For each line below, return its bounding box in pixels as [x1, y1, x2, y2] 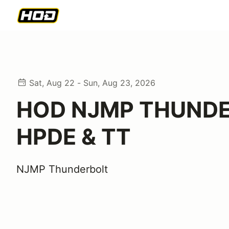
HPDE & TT [16, 123, 131, 150]
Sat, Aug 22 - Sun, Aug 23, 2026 [29, 78, 155, 88]
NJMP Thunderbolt [16, 163, 108, 175]
